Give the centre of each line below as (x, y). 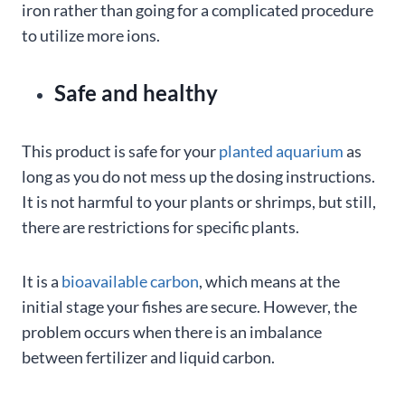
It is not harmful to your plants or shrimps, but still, (199, 202)
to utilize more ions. (91, 36)
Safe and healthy (136, 93)
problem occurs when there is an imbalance (172, 332)
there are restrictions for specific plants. (160, 227)
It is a (42, 282)
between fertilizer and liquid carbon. (148, 358)
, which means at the (269, 282)
